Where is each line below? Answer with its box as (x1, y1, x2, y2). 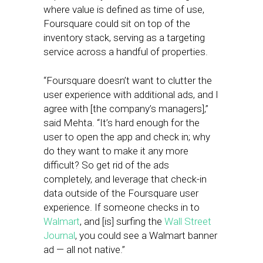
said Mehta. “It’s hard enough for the (43, 117, 200, 129)
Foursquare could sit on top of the (43, 18, 190, 30)
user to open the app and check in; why (43, 131, 210, 143)
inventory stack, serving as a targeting (43, 32, 205, 44)
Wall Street (164, 215, 211, 228)
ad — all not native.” (43, 244, 125, 256)
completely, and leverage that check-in (43, 173, 207, 186)
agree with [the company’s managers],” (43, 103, 208, 115)
